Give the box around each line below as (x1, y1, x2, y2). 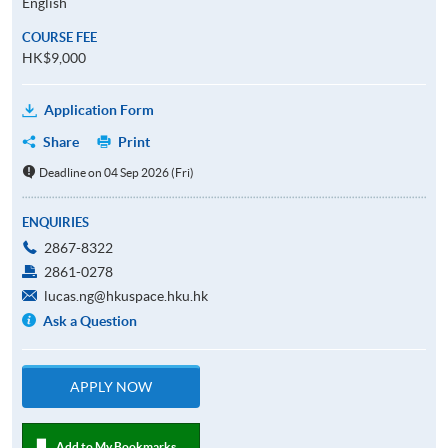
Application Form (44, 101, 154, 118)
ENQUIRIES (22, 214, 89, 230)
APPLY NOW (70, 378, 152, 395)
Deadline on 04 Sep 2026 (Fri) (38, 165, 194, 179)
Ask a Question (43, 312, 138, 329)
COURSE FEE (22, 29, 97, 45)
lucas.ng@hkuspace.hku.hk (44, 287, 208, 304)
